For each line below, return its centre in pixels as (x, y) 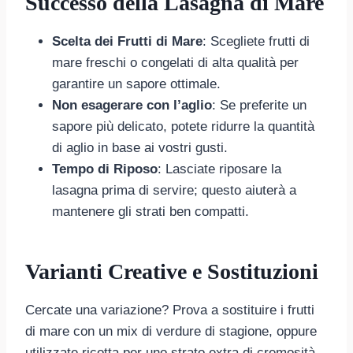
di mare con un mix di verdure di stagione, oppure (171, 331)
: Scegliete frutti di (256, 41)
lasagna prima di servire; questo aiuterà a (174, 190)
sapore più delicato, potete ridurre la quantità (183, 126)
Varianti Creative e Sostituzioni (172, 271)
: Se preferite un (259, 105)
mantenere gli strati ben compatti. (150, 211)
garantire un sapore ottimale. (136, 84)
